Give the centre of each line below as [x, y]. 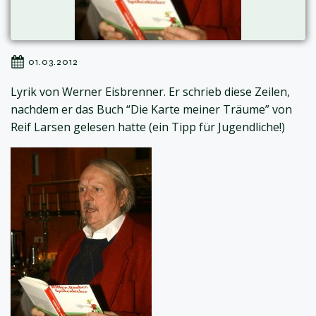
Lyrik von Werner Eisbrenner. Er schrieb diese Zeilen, [150, 92]
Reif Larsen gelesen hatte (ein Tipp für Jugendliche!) [148, 127]
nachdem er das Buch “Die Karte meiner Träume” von [151, 110]
